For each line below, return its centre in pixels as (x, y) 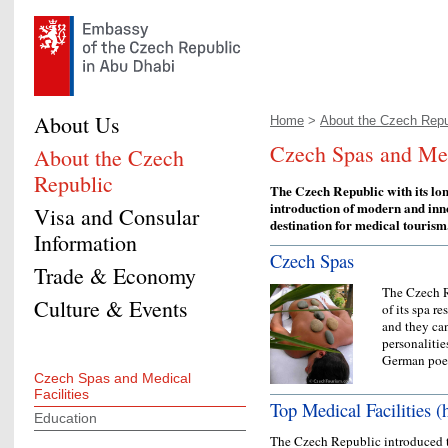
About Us (77, 124)
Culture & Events (111, 308)
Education (65, 418)
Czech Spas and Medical (112, 378)
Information (85, 242)
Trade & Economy (115, 275)
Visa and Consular (116, 216)
